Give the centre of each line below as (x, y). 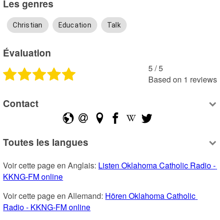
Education (75, 25)
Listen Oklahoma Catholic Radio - (157, 165)
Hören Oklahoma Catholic (151, 195)
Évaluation (27, 53)
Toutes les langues (46, 142)
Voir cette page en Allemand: (54, 195)
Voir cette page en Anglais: (51, 165)
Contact (21, 103)
